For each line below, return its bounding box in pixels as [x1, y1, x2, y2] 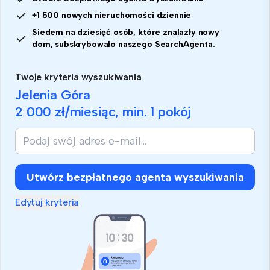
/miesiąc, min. [64, 104, 151, 121]
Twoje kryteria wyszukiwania [15, 71, 142, 83]
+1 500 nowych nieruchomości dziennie [32, 10, 192, 21]
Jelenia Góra [15, 87, 91, 104]
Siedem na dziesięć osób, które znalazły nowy [32, 27, 219, 38]
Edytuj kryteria [15, 196, 80, 209]
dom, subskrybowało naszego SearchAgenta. [32, 39, 215, 50]
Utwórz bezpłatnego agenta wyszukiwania [26, 171, 244, 184]
